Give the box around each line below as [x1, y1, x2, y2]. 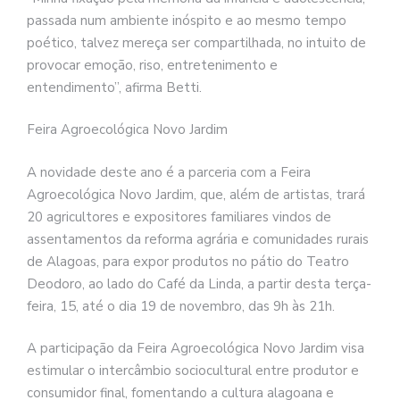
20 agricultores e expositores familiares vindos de [27, 207, 331, 226]
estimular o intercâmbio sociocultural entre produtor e [27, 362, 359, 380]
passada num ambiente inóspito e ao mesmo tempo [27, 11, 346, 29]
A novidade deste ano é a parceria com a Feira [27, 162, 311, 181]
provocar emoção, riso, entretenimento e [27, 55, 278, 74]
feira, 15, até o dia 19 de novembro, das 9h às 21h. [27, 296, 335, 315]
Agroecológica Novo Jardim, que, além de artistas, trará [27, 185, 365, 204]
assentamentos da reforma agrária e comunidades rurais [27, 229, 369, 248]
